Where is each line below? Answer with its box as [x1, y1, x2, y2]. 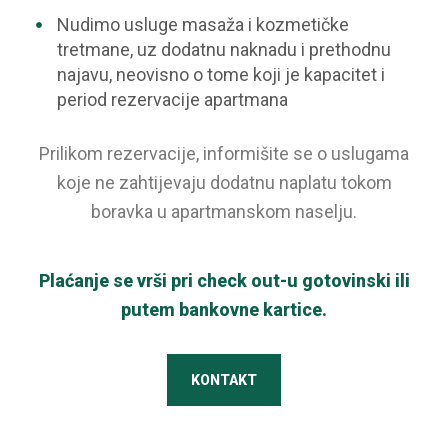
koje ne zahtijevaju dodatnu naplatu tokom [56, 172, 392, 193]
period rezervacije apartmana [56, 89, 288, 110]
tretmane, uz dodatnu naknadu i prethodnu [56, 39, 391, 60]
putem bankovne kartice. [121, 299, 327, 320]
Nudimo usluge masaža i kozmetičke [56, 14, 349, 35]
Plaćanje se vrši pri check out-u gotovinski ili [38, 270, 410, 291]
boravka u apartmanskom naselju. [91, 201, 357, 222]
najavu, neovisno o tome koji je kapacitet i [56, 64, 385, 85]
